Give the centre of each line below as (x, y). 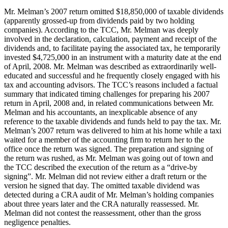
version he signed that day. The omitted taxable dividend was (102, 185)
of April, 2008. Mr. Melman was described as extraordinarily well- (110, 66)
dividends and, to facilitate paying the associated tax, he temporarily (112, 48)
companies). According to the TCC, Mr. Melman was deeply (101, 30)
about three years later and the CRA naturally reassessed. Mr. (102, 204)
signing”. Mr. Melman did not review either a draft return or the (105, 176)
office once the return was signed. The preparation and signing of (108, 149)
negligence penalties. (37, 222)
